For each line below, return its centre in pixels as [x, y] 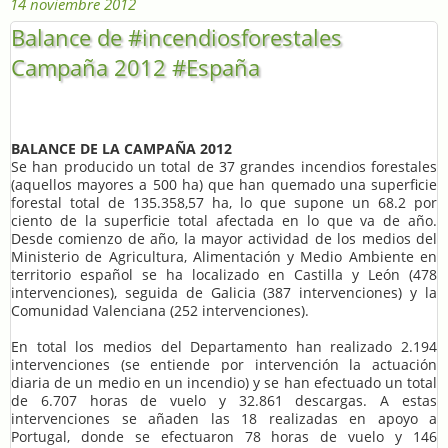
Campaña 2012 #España [135, 67]
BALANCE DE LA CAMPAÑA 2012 [121, 150]
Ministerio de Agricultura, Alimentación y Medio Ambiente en [224, 258]
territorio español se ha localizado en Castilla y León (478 [224, 276]
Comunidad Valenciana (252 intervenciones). [160, 312]
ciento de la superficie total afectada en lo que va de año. [224, 222]
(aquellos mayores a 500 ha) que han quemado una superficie [224, 186]
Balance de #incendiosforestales [176, 37]
